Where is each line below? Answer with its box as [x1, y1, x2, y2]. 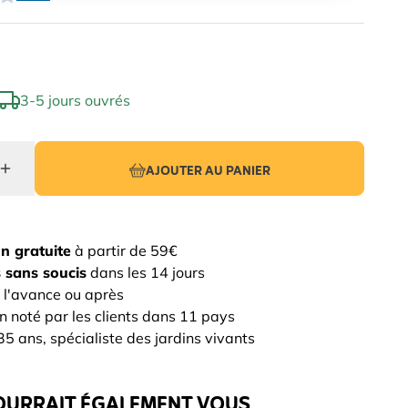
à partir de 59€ [71, 241, 178, 260]
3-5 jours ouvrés [20, 91, 130, 109]
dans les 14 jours [87, 263, 205, 281]
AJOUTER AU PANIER [145, 160, 270, 183]
